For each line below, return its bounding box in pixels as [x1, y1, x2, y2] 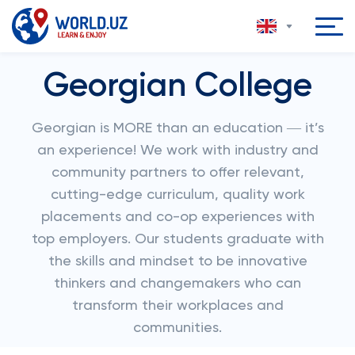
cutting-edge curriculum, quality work [50, 188, 305, 202]
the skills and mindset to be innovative [48, 254, 307, 269]
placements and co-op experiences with [40, 210, 315, 224]
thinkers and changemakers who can [54, 277, 301, 291]
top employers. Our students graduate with [31, 232, 324, 246]
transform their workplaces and [71, 299, 284, 313]
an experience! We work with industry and [36, 143, 319, 158]
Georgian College [43, 70, 312, 103]
